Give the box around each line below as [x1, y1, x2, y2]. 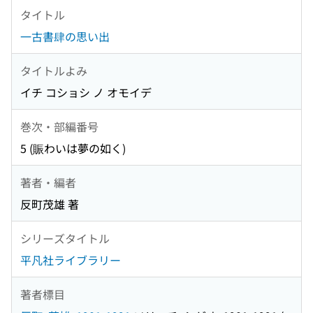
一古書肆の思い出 [20, 28, 110, 45]
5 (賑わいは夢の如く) [20, 140, 126, 157]
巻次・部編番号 [20, 117, 99, 135]
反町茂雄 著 [20, 196, 79, 213]
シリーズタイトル [20, 229, 110, 247]
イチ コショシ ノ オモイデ [20, 84, 152, 101]
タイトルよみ [20, 61, 87, 79]
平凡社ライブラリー [20, 252, 121, 269]
